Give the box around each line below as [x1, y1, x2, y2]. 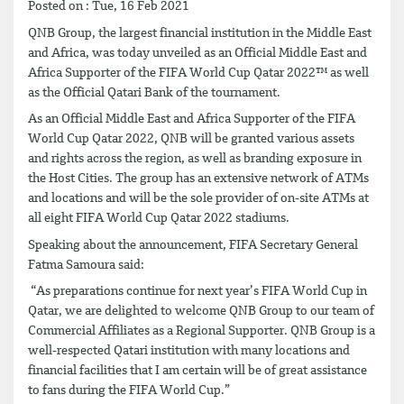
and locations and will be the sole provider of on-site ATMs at [28, 192, 369, 205]
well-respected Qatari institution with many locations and [28, 344, 350, 357]
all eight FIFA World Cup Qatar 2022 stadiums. [28, 212, 289, 225]
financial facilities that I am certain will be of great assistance [28, 364, 367, 377]
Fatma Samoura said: [28, 258, 144, 271]
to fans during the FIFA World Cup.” [28, 384, 230, 397]
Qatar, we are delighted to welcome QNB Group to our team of [28, 305, 374, 317]
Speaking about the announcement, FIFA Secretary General [28, 238, 358, 252]
